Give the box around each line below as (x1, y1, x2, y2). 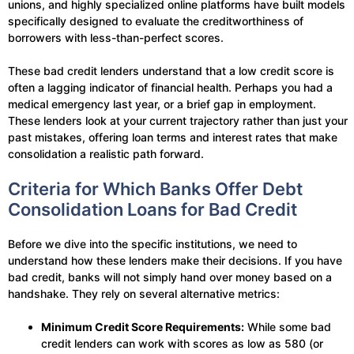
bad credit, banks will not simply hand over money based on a (8, 270, 332, 284)
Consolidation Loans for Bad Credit (8, 199, 297, 220)
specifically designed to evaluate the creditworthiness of (8, 14, 303, 28)
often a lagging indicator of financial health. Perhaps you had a (8, 81, 333, 95)
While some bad (244, 320, 331, 334)
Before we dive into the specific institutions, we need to (8, 237, 297, 251)
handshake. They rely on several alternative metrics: (8, 287, 280, 301)
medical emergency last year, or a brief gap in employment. (8, 97, 316, 111)
